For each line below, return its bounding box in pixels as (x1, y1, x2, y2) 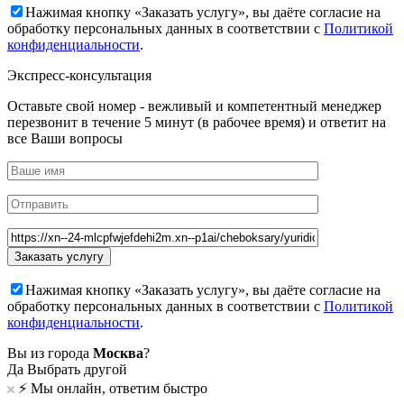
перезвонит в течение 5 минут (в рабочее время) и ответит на (7, 115, 386, 131)
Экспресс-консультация (7, 68, 151, 84)
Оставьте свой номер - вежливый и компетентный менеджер (7, 98, 381, 115)
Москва (93, 345, 143, 362)
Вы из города (7, 345, 93, 362)
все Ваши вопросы (7, 131, 123, 147)
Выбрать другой (27, 362, 127, 378)
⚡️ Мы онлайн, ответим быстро (18, 381, 207, 397)
